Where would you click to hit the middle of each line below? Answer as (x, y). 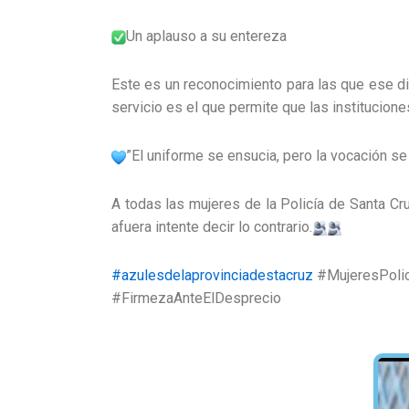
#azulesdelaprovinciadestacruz (212, 275)
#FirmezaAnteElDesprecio (196, 298)
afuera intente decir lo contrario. (212, 227)
